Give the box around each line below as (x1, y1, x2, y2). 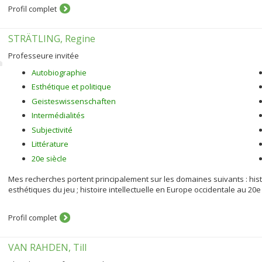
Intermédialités (32, 110, 85, 120)
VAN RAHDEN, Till (8, 241, 87, 254)
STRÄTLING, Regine (8, 32, 95, 45)
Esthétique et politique (32, 81, 111, 92)
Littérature (32, 139, 68, 149)
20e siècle (32, 153, 67, 164)
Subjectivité (32, 124, 73, 135)
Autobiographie (32, 67, 87, 78)
